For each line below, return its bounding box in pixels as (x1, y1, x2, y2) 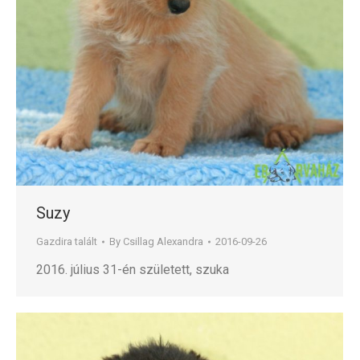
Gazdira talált (36, 235, 97, 248)
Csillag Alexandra (123, 235, 203, 248)
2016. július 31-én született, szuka (36, 262, 229, 278)
